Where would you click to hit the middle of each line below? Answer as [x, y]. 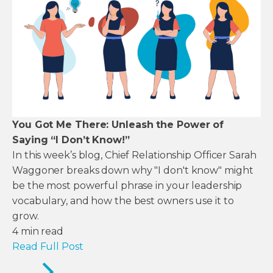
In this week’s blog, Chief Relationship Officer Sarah [134, 155]
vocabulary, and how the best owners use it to [123, 200]
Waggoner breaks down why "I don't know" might [133, 170]
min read [42, 231]
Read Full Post [48, 246]
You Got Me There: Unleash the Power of [118, 124]
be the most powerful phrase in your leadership [127, 185]
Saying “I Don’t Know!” [71, 140]
